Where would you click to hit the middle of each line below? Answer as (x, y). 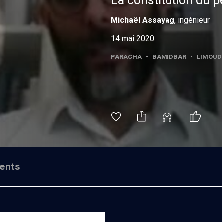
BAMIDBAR (169, 57)
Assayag (158, 20)
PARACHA (126, 57)
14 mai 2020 (133, 38)
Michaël (126, 20)
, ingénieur (192, 20)
